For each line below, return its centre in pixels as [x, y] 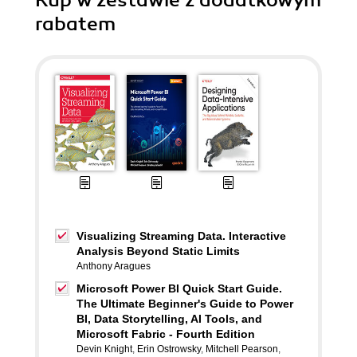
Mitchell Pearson [242, 349]
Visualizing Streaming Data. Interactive [181, 236]
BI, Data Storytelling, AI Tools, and [169, 319]
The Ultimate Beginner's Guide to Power [185, 304]
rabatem [75, 24]
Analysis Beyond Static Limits [158, 251]
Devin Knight [104, 349]
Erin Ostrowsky [169, 349]
